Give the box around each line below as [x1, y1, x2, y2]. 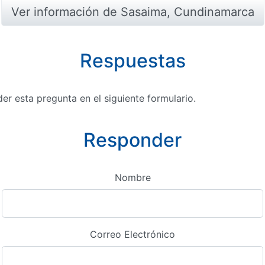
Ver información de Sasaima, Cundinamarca [11, 5, 254, 19]
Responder [83, 128, 182, 151]
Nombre [114, 172, 151, 183]
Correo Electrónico [90, 228, 175, 240]
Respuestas [79, 49, 186, 72]
